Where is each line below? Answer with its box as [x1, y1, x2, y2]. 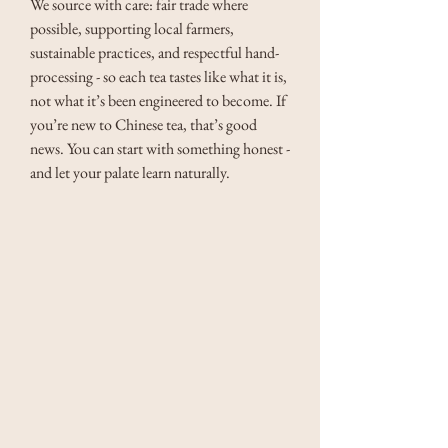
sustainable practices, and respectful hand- [30, 41, 279, 63]
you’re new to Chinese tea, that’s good [30, 113, 260, 135]
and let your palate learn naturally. [30, 161, 230, 183]
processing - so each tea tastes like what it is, [30, 65, 290, 87]
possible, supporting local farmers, [30, 17, 237, 39]
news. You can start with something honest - [30, 137, 293, 159]
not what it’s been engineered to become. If [30, 89, 289, 111]
